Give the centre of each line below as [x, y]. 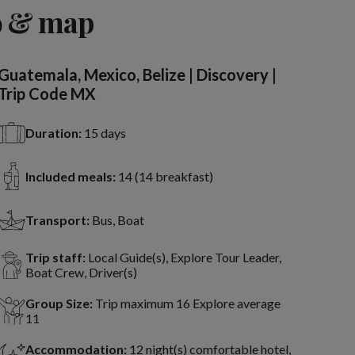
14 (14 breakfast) [165, 177]
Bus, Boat [118, 220]
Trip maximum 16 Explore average [187, 303]
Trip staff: [55, 258]
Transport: [57, 220]
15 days [105, 133]
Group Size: [59, 303]
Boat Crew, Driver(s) [81, 273]
